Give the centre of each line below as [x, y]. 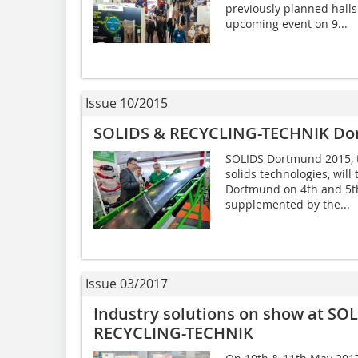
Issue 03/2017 [127, 283]
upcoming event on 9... [286, 23]
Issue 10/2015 [127, 103]
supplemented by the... [287, 204]
